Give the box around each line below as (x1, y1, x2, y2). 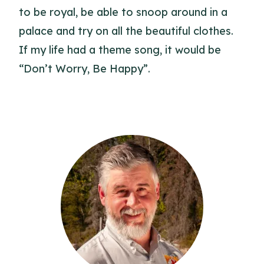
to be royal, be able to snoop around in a (19, 5, 227, 19)
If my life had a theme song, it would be (19, 43, 221, 57)
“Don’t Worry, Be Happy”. (19, 62, 150, 75)
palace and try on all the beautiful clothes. (19, 24, 233, 38)
